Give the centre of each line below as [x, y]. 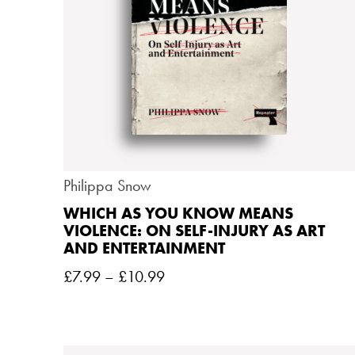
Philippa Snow [107, 186]
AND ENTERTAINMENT [144, 248]
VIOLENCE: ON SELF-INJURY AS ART [194, 231]
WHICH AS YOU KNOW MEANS [178, 214]
